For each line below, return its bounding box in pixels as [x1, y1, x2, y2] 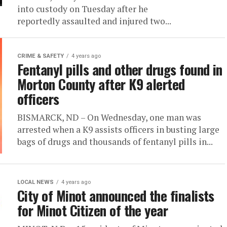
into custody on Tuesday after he [17, 3, 148, 15]
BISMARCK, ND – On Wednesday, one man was [17, 111, 201, 123]
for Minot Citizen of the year [17, 200, 168, 220]
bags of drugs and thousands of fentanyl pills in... [17, 136, 213, 147]
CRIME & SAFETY [17, 53, 64, 59]
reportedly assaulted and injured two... [17, 15, 171, 27]
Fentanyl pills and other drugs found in [17, 59, 222, 80]
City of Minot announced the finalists [17, 185, 214, 206]
